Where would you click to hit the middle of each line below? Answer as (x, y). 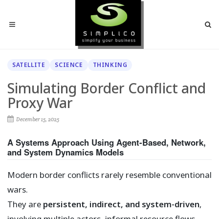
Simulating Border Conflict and (107, 88)
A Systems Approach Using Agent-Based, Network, (107, 142)
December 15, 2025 (37, 119)
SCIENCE (69, 65)
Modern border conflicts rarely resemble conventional (109, 175)
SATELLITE (29, 65)
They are (25, 204)
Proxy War (40, 103)
